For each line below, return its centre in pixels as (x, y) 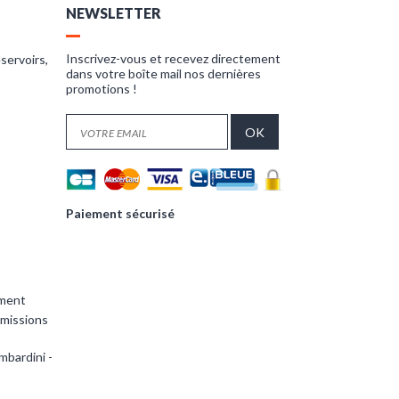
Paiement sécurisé (120, 213)
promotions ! (101, 89)
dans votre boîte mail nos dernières (163, 73)
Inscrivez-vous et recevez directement (173, 58)
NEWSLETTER (113, 13)
